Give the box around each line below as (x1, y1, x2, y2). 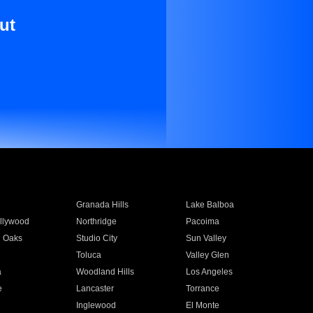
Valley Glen (186, 250, 230, 260)
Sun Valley (186, 233, 227, 243)
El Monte (186, 300, 220, 310)
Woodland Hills (75, 267, 134, 277)
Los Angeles (186, 267, 233, 277)
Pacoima (186, 217, 220, 226)
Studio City (75, 233, 117, 243)
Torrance (186, 284, 220, 293)
